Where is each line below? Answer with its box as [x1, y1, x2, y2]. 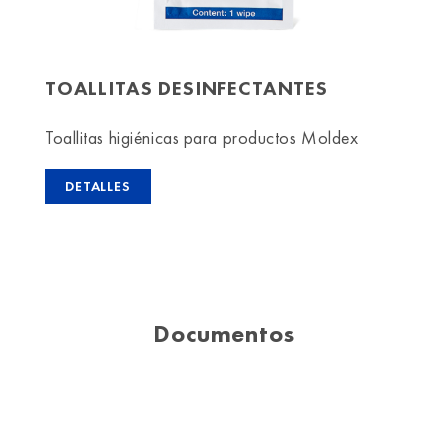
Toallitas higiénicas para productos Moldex [45, 126, 359, 150]
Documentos [153, 318, 295, 350]
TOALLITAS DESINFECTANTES [45, 75, 328, 102]
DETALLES [65, 177, 131, 196]
